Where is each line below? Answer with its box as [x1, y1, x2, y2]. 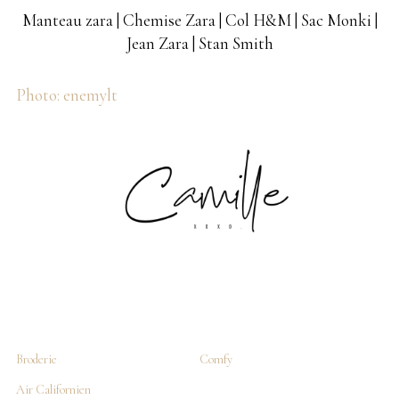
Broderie [16, 352, 57, 368]
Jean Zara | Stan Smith [126, 33, 273, 54]
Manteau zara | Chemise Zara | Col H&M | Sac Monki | [21, 10, 378, 31]
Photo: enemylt [16, 85, 118, 106]
